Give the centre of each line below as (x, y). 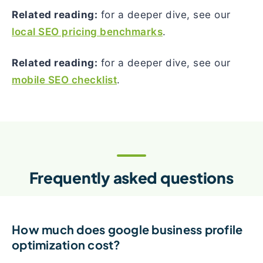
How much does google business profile (127, 229)
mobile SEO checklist (64, 80)
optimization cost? (66, 245)
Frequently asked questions (131, 178)
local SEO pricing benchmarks (87, 32)
